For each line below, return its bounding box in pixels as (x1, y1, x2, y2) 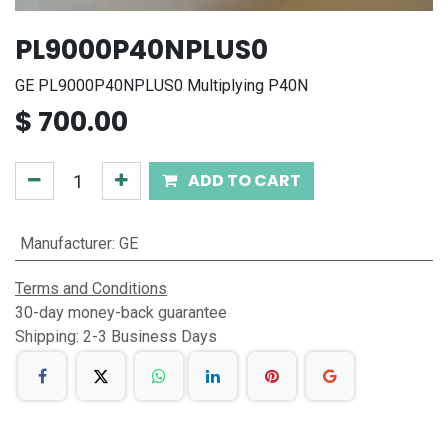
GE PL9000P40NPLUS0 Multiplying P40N (15, 76, 308, 96)
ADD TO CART (185, 169, 301, 193)
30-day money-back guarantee (15, 303, 227, 323)
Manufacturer (19, 234, 112, 254)
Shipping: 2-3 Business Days (15, 327, 217, 347)
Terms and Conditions (15, 279, 167, 299)
